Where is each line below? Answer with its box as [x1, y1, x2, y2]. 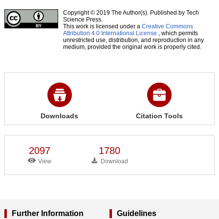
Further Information [11, 209, 84, 218]
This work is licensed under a [63, 22, 142, 30]
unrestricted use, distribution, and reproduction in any [63, 36, 204, 44]
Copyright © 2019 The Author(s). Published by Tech [63, 9, 199, 16]
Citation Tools [136, 111, 183, 120]
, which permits [156, 29, 198, 37]
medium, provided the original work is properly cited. [63, 43, 201, 50]
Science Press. [63, 16, 103, 23]
